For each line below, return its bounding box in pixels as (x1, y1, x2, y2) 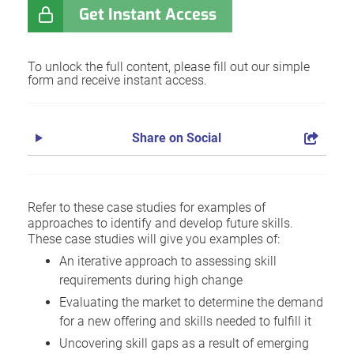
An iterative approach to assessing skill (59, 253, 277, 269)
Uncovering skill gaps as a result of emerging (59, 335, 309, 351)
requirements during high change (59, 272, 243, 288)
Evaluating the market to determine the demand (59, 294, 323, 310)
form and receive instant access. (28, 72, 207, 88)
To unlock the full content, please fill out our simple (28, 58, 310, 74)
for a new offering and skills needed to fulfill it (59, 313, 311, 329)
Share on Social (131, 130, 221, 145)
